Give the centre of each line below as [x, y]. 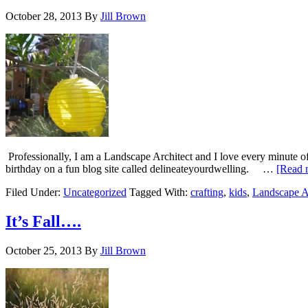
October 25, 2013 [44, 250]
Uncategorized [95, 192]
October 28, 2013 [44, 16]
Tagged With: [160, 192]
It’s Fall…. [43, 221]
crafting [207, 192]
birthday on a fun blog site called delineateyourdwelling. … [141, 169]
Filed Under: [34, 192]
